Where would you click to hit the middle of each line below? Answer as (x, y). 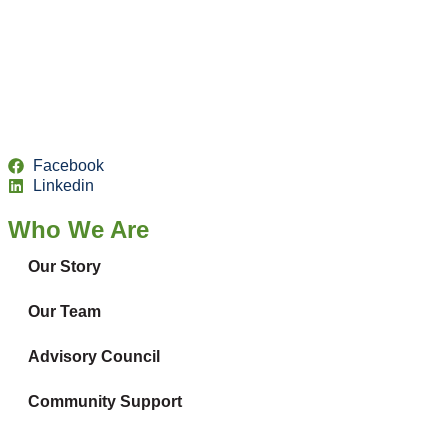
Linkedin (63, 185)
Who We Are (78, 229)
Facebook (68, 165)
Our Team (64, 311)
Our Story (64, 266)
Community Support (105, 401)
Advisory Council (94, 356)
